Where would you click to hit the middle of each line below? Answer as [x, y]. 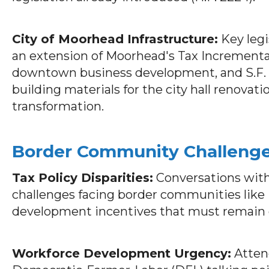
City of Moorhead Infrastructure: [115, 39]
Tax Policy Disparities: [83, 177]
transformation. [58, 106]
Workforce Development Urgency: [122, 253]
